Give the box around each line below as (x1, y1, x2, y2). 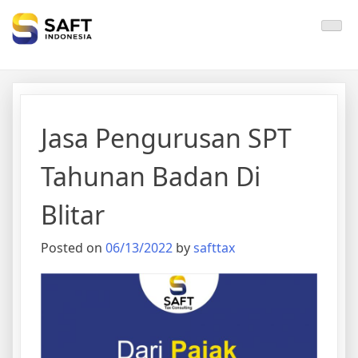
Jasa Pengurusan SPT (41, 120, 292, 155)
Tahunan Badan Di (41, 158, 261, 193)
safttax (193, 238, 235, 257)
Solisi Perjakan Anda (9, 10, 121, 26)
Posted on (41, 238, 105, 257)
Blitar (41, 197, 105, 232)
